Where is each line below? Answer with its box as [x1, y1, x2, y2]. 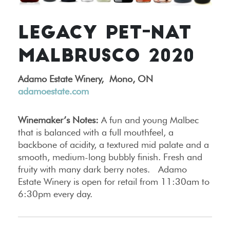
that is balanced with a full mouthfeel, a [18, 127, 174, 138]
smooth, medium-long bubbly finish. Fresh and [18, 151, 202, 163]
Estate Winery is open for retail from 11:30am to [18, 176, 209, 187]
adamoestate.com [18, 86, 89, 97]
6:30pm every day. [18, 188, 92, 200]
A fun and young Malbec [99, 114, 199, 126]
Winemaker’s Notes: [18, 114, 99, 126]
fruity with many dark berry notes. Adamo [18, 164, 187, 175]
